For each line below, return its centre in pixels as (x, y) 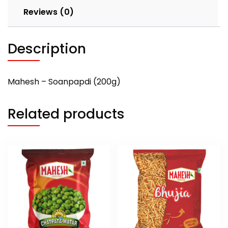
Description (47, 48)
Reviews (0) (49, 12)
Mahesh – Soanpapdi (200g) (64, 81)
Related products (66, 113)
